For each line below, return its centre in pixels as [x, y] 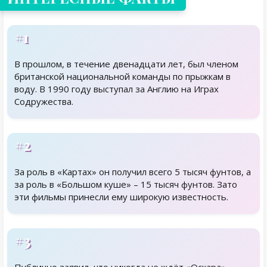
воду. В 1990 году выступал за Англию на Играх [117, 89]
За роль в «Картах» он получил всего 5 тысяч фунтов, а [133, 172]
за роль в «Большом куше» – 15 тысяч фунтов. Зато [126, 184]
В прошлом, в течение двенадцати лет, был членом [126, 64]
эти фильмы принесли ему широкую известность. [121, 197]
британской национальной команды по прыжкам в [122, 76]
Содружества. [44, 101]
